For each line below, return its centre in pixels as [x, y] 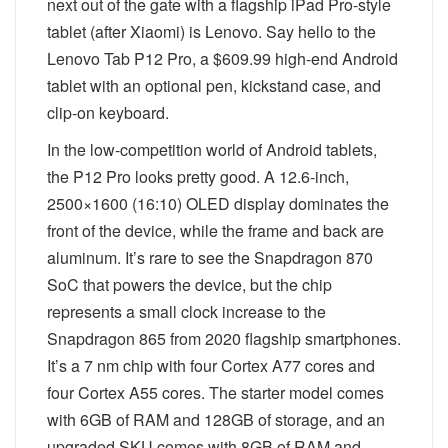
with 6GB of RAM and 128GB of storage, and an [216, 419]
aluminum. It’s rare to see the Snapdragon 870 [210, 257]
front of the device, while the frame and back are [215, 230]
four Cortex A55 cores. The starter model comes [215, 392]
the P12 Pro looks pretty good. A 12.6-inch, [198, 176]
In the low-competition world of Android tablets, [212, 149]
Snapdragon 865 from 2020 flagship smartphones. [224, 338]
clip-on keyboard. [108, 112]
